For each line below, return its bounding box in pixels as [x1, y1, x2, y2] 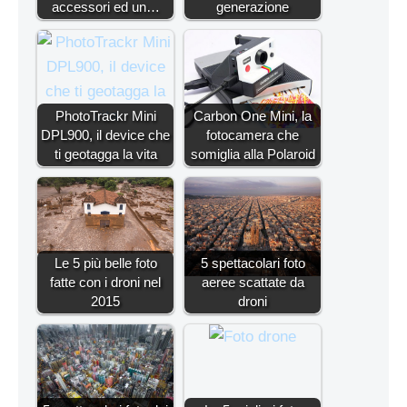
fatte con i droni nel [50, 274, 161, 291]
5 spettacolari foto [200, 255, 305, 272]
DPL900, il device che [41, 127, 170, 144]
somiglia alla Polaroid [190, 146, 315, 163]
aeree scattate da [201, 274, 304, 291]
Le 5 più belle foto [54, 255, 157, 272]
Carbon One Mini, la [194, 108, 312, 124]
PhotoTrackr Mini [55, 108, 156, 124]
